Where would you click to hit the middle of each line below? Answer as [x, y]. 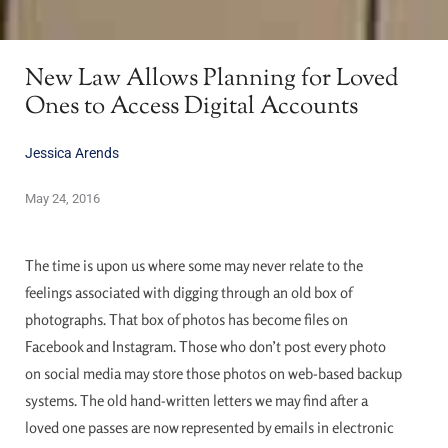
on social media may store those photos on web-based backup [213, 373]
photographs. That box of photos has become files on [186, 319]
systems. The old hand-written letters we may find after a [196, 400]
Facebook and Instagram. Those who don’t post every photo [205, 346]
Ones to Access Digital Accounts [191, 107]
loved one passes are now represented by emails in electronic [209, 427]
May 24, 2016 [62, 198]
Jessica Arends [72, 153]
